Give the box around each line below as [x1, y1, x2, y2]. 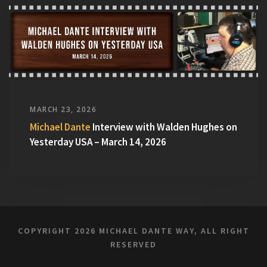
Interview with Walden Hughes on [91, 120, 237, 134]
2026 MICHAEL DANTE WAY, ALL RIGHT [74, 225, 250, 237]
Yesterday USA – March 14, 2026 [30, 135, 166, 149]
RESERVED [110, 239, 157, 250]
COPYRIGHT [17, 225, 74, 237]
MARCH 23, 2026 [30, 104, 97, 115]
